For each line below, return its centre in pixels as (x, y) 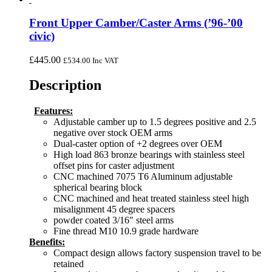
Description (65, 85)
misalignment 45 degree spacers (114, 209)
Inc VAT (104, 60)
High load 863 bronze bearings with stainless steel (149, 155)
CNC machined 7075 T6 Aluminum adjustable (143, 177)
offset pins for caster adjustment (114, 166)
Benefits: (47, 242)
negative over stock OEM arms (113, 133)
